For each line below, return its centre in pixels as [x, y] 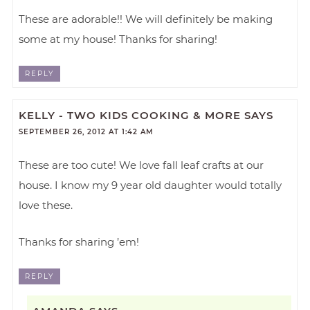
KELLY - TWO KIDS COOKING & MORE [130, 116]
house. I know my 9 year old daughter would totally [151, 185]
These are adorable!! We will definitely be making [146, 19]
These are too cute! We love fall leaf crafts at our [142, 165]
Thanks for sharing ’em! [79, 242]
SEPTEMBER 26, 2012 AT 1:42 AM [86, 132]
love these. [46, 206]
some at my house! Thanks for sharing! [118, 39]
